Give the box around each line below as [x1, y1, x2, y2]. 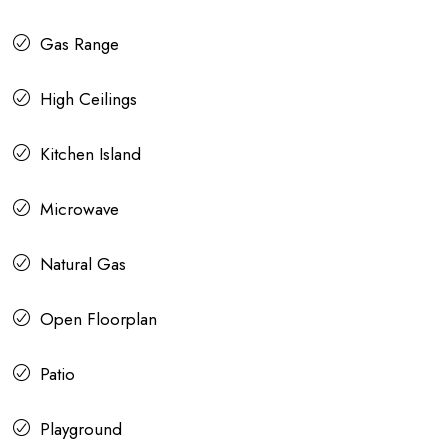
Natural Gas [40, 252, 126, 277]
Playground [40, 417, 122, 442]
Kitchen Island [40, 142, 141, 167]
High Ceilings [40, 87, 137, 112]
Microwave [40, 197, 119, 222]
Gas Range [40, 32, 119, 57]
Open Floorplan [40, 307, 157, 332]
